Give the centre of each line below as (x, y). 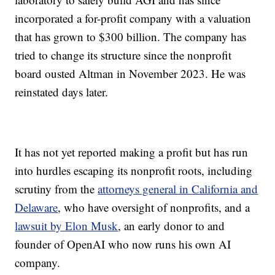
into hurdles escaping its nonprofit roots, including (134, 171)
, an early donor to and (172, 226)
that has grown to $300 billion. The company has (131, 37)
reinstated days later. (62, 92)
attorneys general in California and (178, 189)
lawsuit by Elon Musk (67, 226)
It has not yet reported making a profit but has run (132, 152)
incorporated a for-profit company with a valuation (133, 18)
